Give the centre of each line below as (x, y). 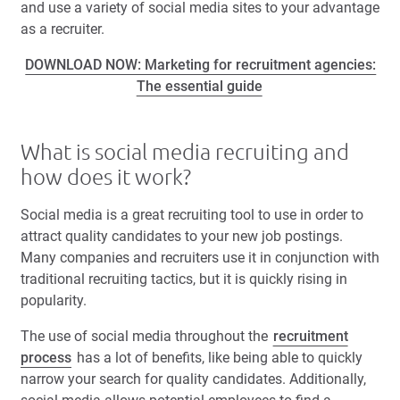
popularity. (54, 301)
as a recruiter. (62, 29)
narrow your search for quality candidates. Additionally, (193, 379)
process (46, 358)
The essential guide (199, 87)
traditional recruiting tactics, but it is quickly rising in (184, 279)
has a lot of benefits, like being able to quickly (217, 358)
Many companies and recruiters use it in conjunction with (200, 258)
